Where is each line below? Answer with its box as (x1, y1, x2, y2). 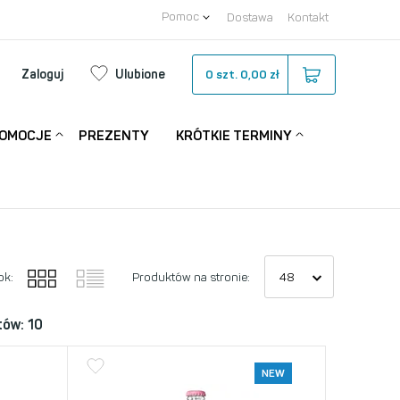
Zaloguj (21, 67, 63, 82)
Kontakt (287, 11, 329, 24)
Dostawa (227, 11, 273, 24)
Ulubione (115, 67, 165, 82)
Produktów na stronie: (132, 270, 250, 284)
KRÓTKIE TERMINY (176, 128, 292, 144)
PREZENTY (79, 128, 149, 144)
